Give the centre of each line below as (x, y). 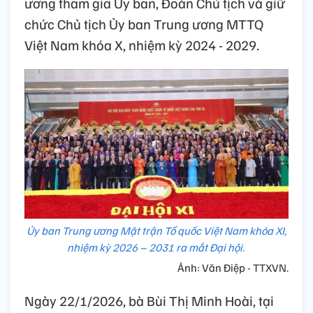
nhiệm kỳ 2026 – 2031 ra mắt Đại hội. (156, 248)
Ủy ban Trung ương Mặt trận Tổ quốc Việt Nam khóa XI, (156, 231)
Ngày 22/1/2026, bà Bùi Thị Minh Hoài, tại (149, 301)
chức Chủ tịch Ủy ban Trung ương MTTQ (144, 24)
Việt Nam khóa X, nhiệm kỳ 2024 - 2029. (142, 45)
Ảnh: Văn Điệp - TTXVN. (233, 268)
